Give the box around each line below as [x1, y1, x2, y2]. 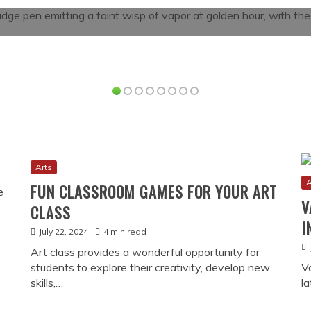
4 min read [103, 226, 146, 237]
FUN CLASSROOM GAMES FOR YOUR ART [30, 180, 277, 203]
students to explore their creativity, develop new [30, 260, 270, 275]
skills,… [30, 276, 63, 290]
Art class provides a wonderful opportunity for [30, 245, 260, 260]
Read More [133, 8, 183, 21]
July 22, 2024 [38, 226, 88, 237]
